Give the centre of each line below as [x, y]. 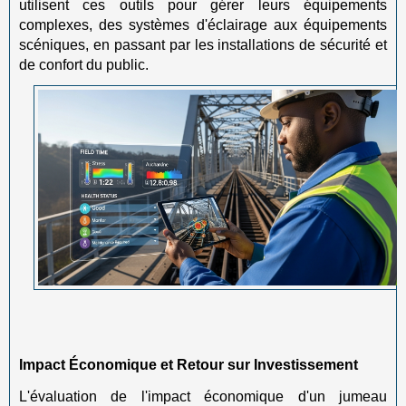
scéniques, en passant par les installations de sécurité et [203, 45]
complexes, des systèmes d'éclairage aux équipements [203, 25]
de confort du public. [84, 65]
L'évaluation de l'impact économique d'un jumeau [203, 396]
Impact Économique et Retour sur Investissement [188, 364]
